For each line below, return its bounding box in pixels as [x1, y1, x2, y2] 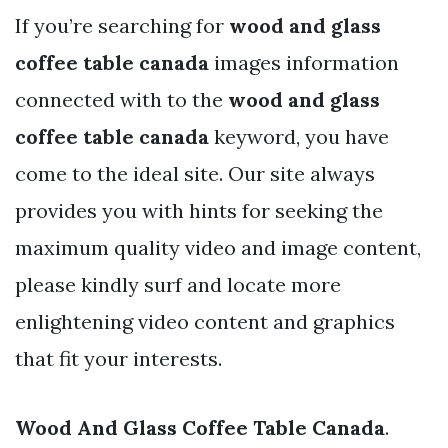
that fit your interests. [15, 345, 222, 371]
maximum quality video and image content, [15, 234, 421, 260]
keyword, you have [209, 123, 389, 149]
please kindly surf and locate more [15, 271, 341, 297]
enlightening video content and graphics [15, 308, 395, 334]
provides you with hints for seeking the [15, 197, 383, 223]
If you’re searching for [15, 12, 229, 38]
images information [209, 49, 399, 75]
